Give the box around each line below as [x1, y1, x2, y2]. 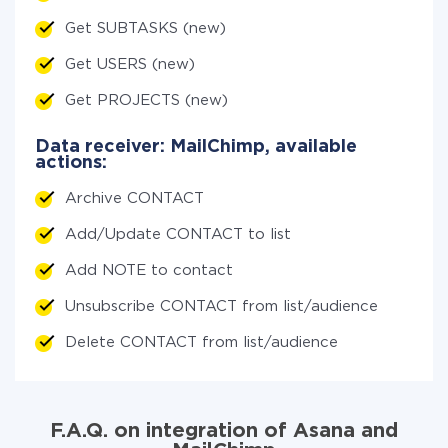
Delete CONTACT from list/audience [65, 336, 338, 349]
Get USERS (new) [65, 58, 195, 71]
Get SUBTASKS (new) [65, 22, 226, 35]
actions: [35, 155, 107, 171]
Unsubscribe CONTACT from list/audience [65, 300, 378, 313]
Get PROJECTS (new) [65, 94, 228, 107]
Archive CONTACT [65, 192, 204, 205]
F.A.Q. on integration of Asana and [50, 422, 398, 440]
